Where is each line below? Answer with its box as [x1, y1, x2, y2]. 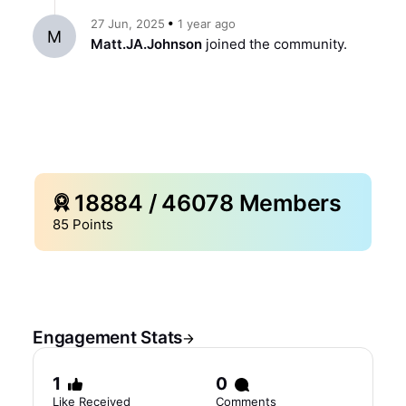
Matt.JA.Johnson [91, 35, 202, 53]
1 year [178, 16, 211, 31]
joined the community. [202, 35, 351, 53]
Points [72, 216, 113, 233]
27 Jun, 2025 [91, 16, 165, 31]
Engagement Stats [33, 327, 182, 348]
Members [233, 189, 342, 217]
